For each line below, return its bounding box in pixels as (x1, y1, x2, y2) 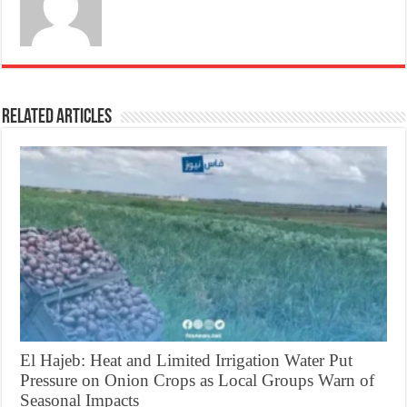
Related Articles (2, 106, 113, 128)
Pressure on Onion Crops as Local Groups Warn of (20, 370, 375, 390)
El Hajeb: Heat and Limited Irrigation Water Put (20, 350, 353, 370)
